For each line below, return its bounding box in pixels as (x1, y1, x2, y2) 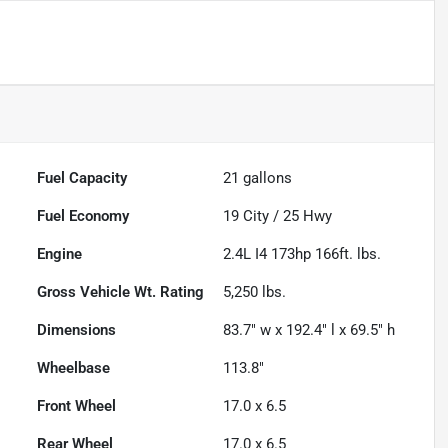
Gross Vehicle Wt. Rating (37, 283, 205, 302)
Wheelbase (37, 359, 111, 378)
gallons (239, 169, 293, 188)
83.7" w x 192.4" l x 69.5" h (223, 321, 396, 340)
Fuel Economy (37, 207, 130, 226)
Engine (37, 245, 83, 264)
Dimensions (37, 321, 117, 340)
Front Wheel (37, 397, 117, 416)
